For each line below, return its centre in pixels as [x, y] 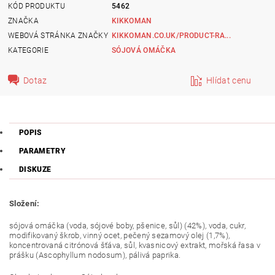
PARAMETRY [42, 151]
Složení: [25, 203]
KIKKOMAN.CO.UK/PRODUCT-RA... [172, 35]
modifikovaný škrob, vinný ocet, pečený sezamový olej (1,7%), [120, 235]
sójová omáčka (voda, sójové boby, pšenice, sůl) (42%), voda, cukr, [128, 225]
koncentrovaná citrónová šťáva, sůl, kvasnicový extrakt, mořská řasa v [135, 245]
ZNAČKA [24, 21]
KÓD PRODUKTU [37, 6]
